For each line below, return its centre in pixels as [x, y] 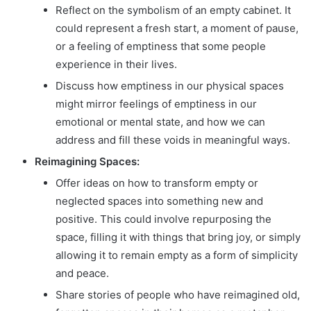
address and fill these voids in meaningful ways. [173, 140]
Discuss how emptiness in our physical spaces [170, 85]
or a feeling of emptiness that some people [161, 46]
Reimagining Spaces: [87, 161]
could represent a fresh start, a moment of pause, [177, 28]
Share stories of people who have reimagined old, [178, 294]
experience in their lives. [116, 64]
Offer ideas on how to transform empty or [157, 183]
